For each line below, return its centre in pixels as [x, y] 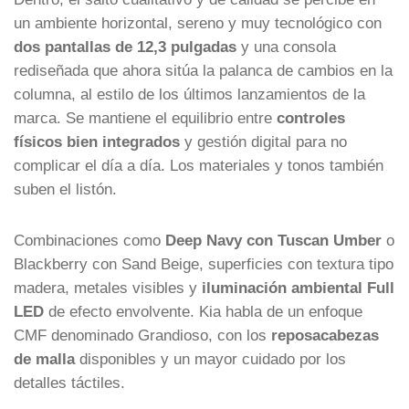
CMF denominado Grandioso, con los [142, 335]
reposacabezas [325, 335]
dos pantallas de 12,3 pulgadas [125, 46]
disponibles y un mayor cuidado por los [210, 358]
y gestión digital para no [263, 141]
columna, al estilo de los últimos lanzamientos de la [189, 94]
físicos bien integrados [97, 141]
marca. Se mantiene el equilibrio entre [145, 117]
